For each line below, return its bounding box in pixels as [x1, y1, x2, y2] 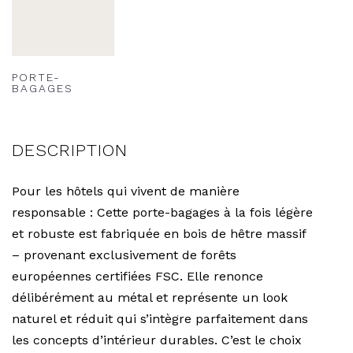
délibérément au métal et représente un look [12, 289, 288, 305]
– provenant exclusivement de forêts [12, 247, 236, 262]
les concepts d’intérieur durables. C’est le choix [12, 332, 302, 347]
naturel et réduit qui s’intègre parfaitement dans [12, 310, 308, 326]
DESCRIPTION [12, 140, 128, 160]
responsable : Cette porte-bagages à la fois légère [12, 204, 313, 220]
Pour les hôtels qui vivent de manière [12, 183, 240, 199]
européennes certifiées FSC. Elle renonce [12, 268, 263, 284]
